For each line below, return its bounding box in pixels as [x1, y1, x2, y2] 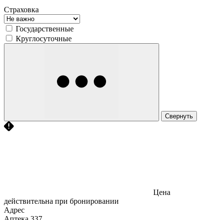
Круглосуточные [16, 34, 72, 43]
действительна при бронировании [4, 196, 119, 205]
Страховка [4, 5, 39, 14]
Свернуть [165, 112, 193, 120]
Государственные [16, 24, 74, 33]
